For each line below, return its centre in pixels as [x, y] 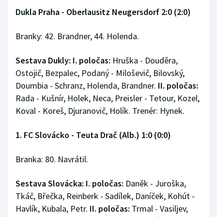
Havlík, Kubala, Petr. [53, 209]
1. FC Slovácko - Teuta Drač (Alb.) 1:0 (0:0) [93, 135]
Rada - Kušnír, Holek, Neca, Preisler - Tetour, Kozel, [108, 98]
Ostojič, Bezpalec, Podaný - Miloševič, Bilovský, [100, 73]
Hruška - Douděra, [144, 61]
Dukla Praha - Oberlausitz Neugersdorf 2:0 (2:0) [103, 12]
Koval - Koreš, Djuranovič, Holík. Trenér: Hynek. [100, 111]
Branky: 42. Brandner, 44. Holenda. [77, 36]
